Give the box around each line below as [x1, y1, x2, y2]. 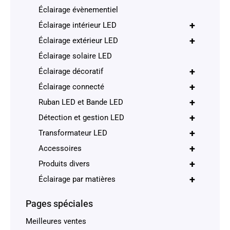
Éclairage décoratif [39, 66, 103, 76]
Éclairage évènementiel [39, 5, 118, 14]
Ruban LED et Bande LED [39, 97, 123, 107]
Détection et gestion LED [39, 112, 124, 122]
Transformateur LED [39, 128, 107, 138]
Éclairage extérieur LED [39, 35, 118, 45]
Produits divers [39, 159, 90, 168]
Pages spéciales [26, 198, 93, 209]
